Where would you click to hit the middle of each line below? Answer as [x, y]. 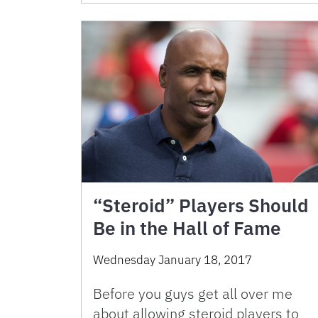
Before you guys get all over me [193, 294]
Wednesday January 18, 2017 [172, 260]
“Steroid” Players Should [201, 205]
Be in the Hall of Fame [187, 228]
